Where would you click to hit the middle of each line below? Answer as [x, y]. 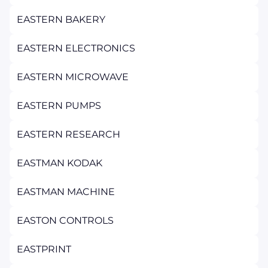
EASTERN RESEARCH [68, 134]
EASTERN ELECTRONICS [76, 48]
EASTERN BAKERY [61, 19]
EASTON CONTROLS [65, 220]
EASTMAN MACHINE [66, 192]
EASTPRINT [44, 249]
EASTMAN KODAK [60, 163]
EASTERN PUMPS [59, 106]
